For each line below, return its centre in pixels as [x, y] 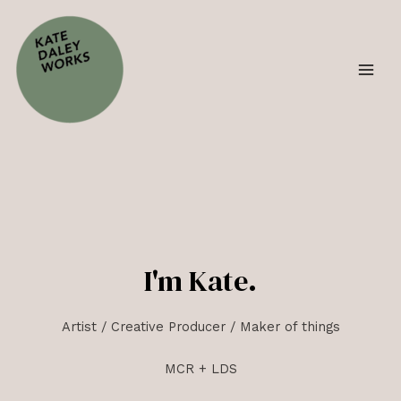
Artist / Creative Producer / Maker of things [200, 327]
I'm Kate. [200, 282]
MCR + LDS [200, 368]
